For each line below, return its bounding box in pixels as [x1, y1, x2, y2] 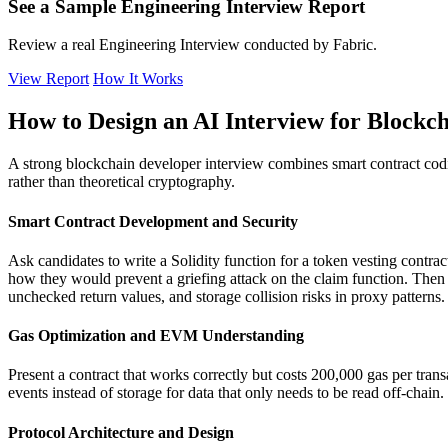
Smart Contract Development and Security [8, 212, 298, 230]
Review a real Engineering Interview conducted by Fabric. [8, 36, 377, 54]
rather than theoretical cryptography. [8, 173, 235, 191]
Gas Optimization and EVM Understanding [8, 327, 304, 345]
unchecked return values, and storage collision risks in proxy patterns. [8, 287, 445, 305]
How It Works [93, 70, 183, 88]
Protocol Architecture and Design [8, 423, 234, 441]
